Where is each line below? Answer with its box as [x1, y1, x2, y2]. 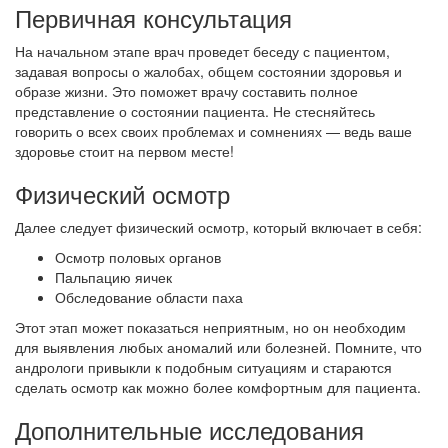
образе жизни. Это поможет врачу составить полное [15, 81, 358, 101]
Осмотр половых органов [55, 247, 221, 267]
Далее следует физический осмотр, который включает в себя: [15, 217, 422, 237]
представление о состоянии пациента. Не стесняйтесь [15, 101, 375, 121]
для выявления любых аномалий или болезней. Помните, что [15, 337, 422, 357]
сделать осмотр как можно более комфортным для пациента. [15, 377, 421, 397]
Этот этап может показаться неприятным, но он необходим [15, 317, 406, 337]
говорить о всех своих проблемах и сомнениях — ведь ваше [15, 121, 412, 141]
